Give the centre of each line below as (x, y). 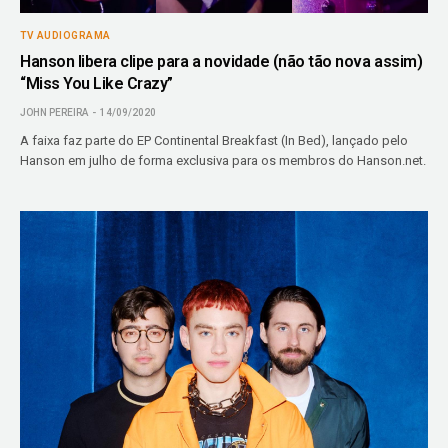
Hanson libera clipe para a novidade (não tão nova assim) (221, 61)
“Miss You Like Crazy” (96, 83)
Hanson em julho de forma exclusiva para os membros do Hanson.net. (223, 160)
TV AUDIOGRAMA (65, 35)
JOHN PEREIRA (54, 112)
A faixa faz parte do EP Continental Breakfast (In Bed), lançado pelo (214, 140)
